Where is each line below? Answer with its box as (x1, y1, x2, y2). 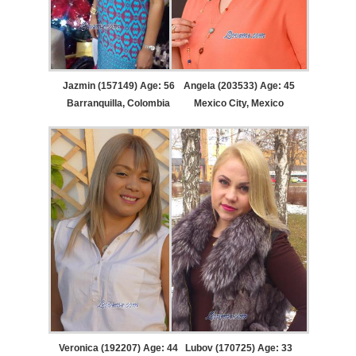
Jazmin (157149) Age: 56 (62, 80, 175, 92)
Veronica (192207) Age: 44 (59, 342, 179, 354)
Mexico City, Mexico (194, 98, 284, 110)
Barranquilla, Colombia (67, 98, 171, 110)
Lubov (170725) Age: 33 (185, 342, 293, 354)
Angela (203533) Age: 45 (183, 80, 295, 92)
